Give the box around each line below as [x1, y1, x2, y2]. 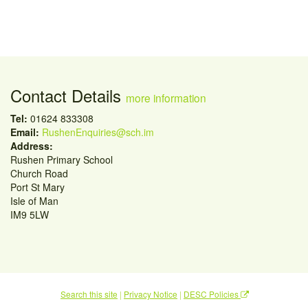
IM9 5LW [10, 208, 49, 221]
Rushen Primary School [10, 153, 113, 166]
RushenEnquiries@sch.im [42, 125, 154, 139]
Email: [10, 125, 39, 139]
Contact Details [10, 83, 126, 107]
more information [126, 90, 206, 105]
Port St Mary [10, 180, 65, 194]
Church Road [10, 166, 68, 180]
